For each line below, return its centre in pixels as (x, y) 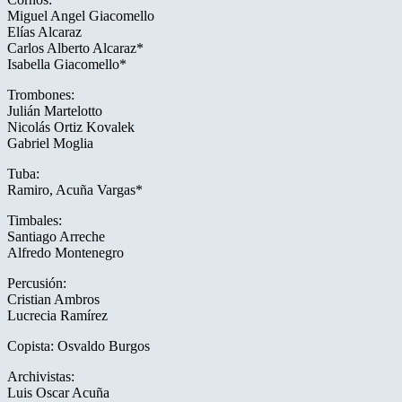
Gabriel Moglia (50, 144)
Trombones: (41, 95)
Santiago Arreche (56, 237)
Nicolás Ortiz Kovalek (71, 127)
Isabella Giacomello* (67, 65)
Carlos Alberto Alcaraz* (75, 48)
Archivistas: (41, 377)
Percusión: (37, 284)
